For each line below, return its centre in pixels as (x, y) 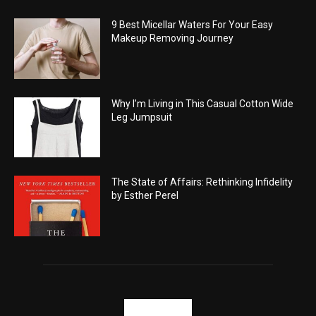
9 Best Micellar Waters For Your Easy (193, 25)
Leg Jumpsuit (142, 117)
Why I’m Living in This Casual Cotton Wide (203, 103)
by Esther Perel (145, 196)
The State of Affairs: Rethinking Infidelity (202, 182)
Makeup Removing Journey (173, 38)
